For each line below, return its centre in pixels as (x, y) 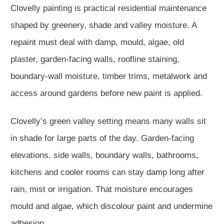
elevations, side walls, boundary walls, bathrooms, (104, 155)
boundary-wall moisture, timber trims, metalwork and (109, 76)
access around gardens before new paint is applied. (106, 93)
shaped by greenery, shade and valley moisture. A (103, 25)
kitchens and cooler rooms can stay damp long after (107, 172)
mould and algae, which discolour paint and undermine (111, 206)
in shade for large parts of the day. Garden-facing (102, 138)
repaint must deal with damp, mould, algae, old (97, 42)
